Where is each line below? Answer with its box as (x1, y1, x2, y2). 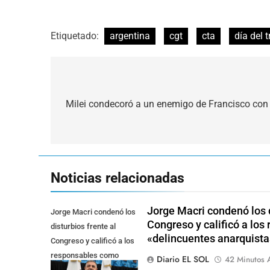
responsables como (51, 250, 119, 260)
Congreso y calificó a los (51, 236, 134, 245)
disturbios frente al (51, 221, 116, 231)
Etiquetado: (51, 30, 101, 42)
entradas (62, 119, 119, 137)
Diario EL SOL (156, 253, 209, 265)
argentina (110, 30, 150, 42)
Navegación (62, 76, 139, 93)
